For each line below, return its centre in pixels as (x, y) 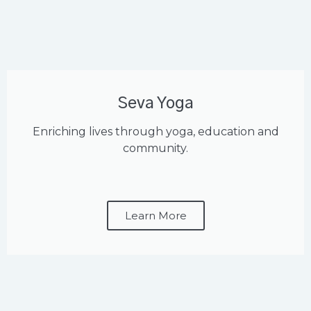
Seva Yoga (155, 104)
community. (155, 149)
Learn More (155, 216)
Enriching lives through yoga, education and (155, 132)
